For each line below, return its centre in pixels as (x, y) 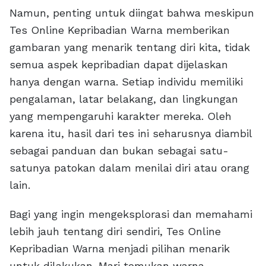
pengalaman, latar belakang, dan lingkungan (124, 99)
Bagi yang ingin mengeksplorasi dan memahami (131, 214)
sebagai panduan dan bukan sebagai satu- (119, 151)
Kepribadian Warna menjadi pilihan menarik (120, 249)
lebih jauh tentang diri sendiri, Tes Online (115, 232)
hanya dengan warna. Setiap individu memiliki (126, 82)
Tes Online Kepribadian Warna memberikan (120, 30)
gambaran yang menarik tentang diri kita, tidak (130, 47)
